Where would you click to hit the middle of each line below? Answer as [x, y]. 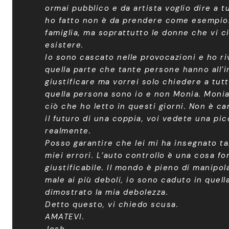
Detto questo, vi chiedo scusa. [112, 204]
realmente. [68, 131]
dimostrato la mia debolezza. [107, 192]
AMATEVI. [65, 216]
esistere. [64, 45]
